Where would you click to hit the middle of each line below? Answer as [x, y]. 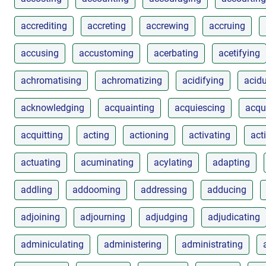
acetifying [239, 53]
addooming [96, 189]
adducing [227, 189]
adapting [231, 162]
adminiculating [52, 244]
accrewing [167, 26]
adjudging [167, 217]
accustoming [106, 53]
